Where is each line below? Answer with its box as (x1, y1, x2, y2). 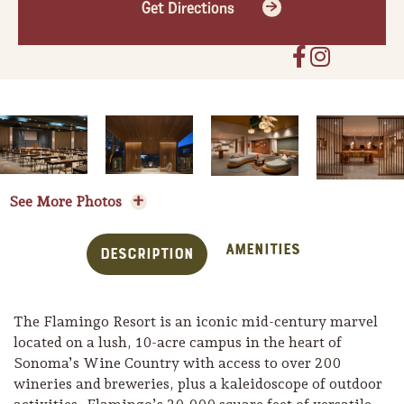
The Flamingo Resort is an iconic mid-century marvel (14, 313, 378, 331)
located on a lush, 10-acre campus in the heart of (14, 334, 342, 352)
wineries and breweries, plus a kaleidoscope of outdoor (14, 375, 382, 393)
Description (99, 243, 194, 265)
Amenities (225, 239, 300, 261)
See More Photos (9, 193, 122, 211)
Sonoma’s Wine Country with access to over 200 (14, 354, 341, 372)
